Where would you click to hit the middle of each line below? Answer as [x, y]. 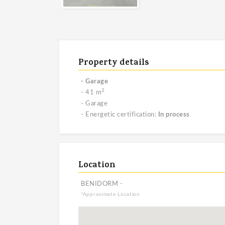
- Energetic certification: [120, 115]
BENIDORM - [102, 184]
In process [174, 115]
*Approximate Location [110, 194]
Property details [114, 63]
